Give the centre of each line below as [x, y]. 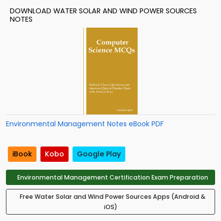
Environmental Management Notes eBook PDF [85, 124]
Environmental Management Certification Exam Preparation [112, 178]
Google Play [99, 154]
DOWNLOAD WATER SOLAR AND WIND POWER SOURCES [103, 11]
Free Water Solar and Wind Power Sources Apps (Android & [112, 197]
